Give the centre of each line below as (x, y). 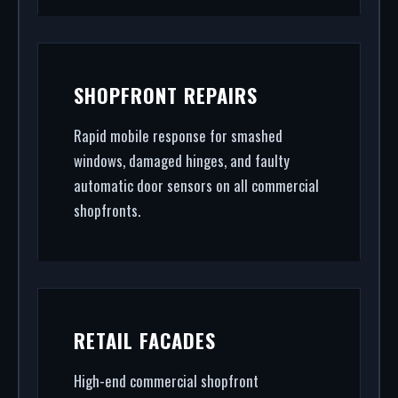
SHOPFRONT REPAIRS (166, 95)
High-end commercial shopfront (166, 381)
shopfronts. (107, 210)
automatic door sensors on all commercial (196, 185)
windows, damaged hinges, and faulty (182, 160)
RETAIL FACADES (145, 340)
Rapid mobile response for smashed (178, 135)
